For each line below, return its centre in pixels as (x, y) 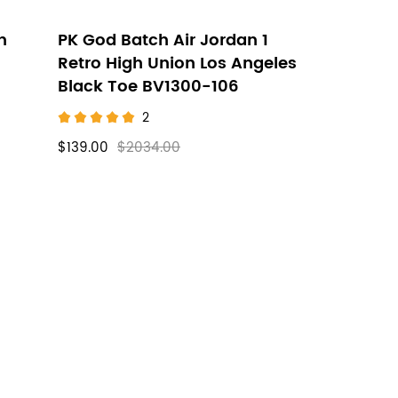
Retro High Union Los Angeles (177, 64)
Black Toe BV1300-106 (148, 87)
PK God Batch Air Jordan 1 (163, 40)
